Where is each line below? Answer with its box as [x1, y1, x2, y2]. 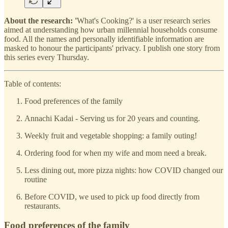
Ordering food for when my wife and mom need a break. [24, 148, 207, 157]
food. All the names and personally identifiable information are [4, 34, 204, 43]
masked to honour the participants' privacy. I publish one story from [4, 43, 220, 52]
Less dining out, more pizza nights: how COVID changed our [24, 165, 223, 175]
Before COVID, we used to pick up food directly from [24, 192, 199, 201]
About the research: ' [4, 16, 77, 25]
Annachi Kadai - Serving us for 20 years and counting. [24, 113, 200, 123]
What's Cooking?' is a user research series [77, 16, 210, 25]
